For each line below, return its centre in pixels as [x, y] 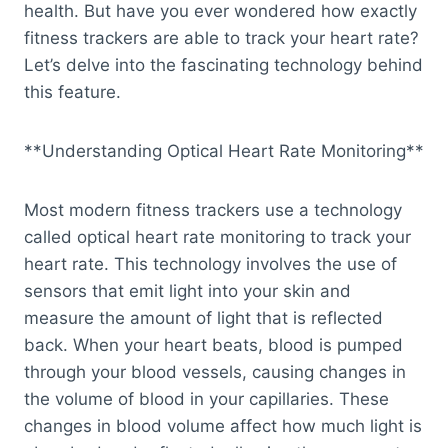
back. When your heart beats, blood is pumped [213, 345]
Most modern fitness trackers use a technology [213, 210]
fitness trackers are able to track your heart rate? [221, 38]
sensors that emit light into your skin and [187, 291]
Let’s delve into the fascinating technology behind [223, 65]
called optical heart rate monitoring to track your [217, 237]
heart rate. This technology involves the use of [210, 264]
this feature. [72, 92]
